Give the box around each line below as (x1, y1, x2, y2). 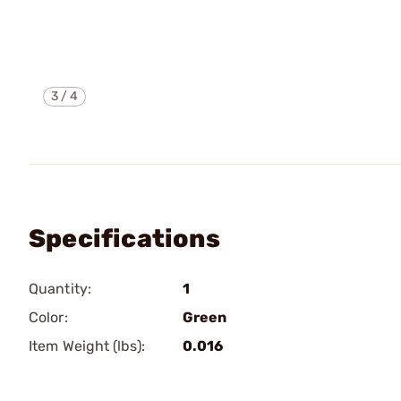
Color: (29, 309, 68, 326)
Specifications (29, 224, 220, 253)
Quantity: (29, 280, 91, 297)
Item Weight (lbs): (29, 337, 145, 354)
